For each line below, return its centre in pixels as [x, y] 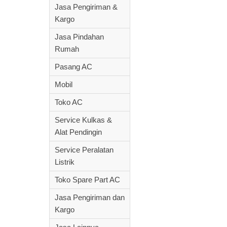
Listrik [65, 162]
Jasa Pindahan [79, 37]
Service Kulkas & [83, 120]
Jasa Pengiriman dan [90, 197]
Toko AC [69, 102]
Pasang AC [73, 67]
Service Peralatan [84, 150]
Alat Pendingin [78, 132]
